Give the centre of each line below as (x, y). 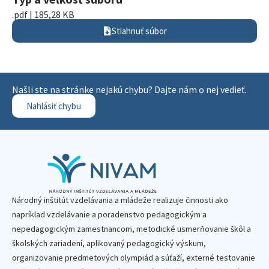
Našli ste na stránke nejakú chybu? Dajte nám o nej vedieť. (129, 89)
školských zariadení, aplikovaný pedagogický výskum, (109, 243)
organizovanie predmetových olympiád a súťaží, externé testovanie (134, 258)
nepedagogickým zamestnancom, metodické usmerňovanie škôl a (131, 229)
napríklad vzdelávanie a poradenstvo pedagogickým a (109, 214)
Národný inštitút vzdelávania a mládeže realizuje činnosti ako (120, 200)
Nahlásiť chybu (54, 106)
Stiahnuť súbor (139, 31)
